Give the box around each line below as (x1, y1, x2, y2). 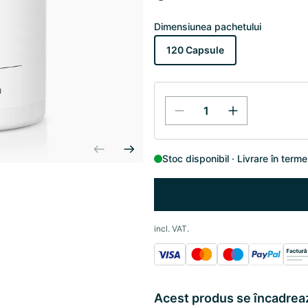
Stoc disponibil (162, 153, 229, 164)
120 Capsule (166, 44, 224, 56)
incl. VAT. (154, 223, 189, 234)
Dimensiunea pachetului (154, 21, 261, 32)
